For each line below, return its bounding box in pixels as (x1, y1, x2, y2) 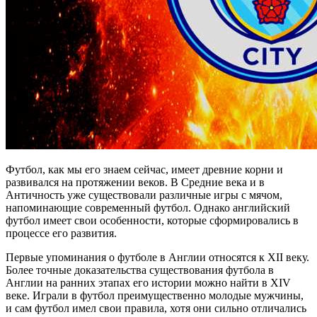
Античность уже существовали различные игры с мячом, (6, 188, 282, 201)
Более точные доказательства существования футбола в (6, 263, 274, 276)
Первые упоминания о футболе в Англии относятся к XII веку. (6, 250, 309, 263)
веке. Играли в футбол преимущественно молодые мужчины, (6, 289, 304, 301)
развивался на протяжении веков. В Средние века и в (6, 175, 265, 188)
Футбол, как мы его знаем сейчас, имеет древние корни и (6, 163, 283, 175)
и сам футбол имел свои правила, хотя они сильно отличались (6, 301, 306, 314)
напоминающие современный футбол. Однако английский (6, 201, 290, 214)
